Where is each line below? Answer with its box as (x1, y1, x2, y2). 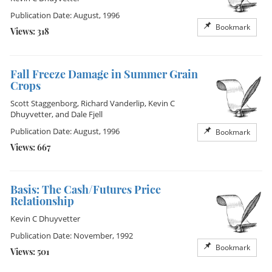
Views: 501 (10, 246, 49, 257)
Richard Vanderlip (81, 98, 144, 109)
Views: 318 (10, 25, 49, 37)
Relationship (10, 194, 74, 208)
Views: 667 (10, 141, 50, 153)
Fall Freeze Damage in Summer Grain (10, 67, 198, 81)
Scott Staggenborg (10, 98, 77, 109)
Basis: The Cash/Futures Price (10, 182, 161, 197)
